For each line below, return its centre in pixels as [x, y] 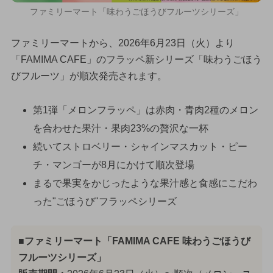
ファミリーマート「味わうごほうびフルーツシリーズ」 [136, 11]
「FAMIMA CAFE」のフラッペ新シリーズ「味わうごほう [136, 59]
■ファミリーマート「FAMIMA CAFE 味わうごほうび [134, 241]
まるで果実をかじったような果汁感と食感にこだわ [145, 183]
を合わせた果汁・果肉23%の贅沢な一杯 [120, 129]
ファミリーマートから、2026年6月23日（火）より [122, 43]
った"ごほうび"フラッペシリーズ [105, 202]
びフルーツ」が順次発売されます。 [89, 76]
